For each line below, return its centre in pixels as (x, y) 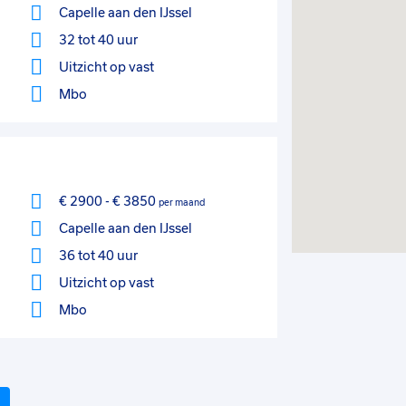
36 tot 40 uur (98, 256)
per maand (181, 202)
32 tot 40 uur (98, 40)
